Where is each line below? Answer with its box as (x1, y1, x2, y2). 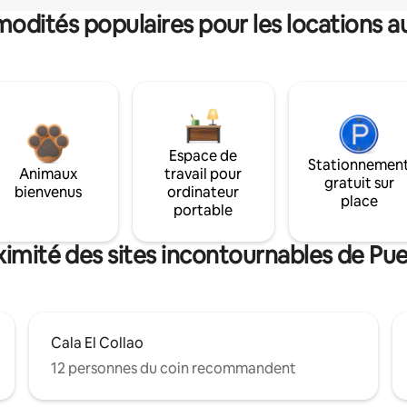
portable (174, 200, 233, 220)
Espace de (169, 145, 238, 165)
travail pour (164, 164, 243, 184)
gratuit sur (323, 173, 394, 193)
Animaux (18, 164, 77, 184)
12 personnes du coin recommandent (51, 358, 296, 378)
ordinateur (167, 182, 240, 202)
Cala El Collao (51, 333, 144, 352)
